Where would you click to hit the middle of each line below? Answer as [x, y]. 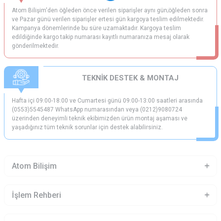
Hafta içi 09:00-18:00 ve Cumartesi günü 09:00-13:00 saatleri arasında [107, 101]
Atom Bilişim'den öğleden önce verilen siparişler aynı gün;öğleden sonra [110, 10]
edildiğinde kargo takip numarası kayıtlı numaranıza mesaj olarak [101, 37]
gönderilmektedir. [36, 46]
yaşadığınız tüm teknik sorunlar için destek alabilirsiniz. [87, 127]
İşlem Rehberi [37, 195]
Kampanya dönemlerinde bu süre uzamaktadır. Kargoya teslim [96, 28]
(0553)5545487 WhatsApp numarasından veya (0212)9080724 [97, 110]
